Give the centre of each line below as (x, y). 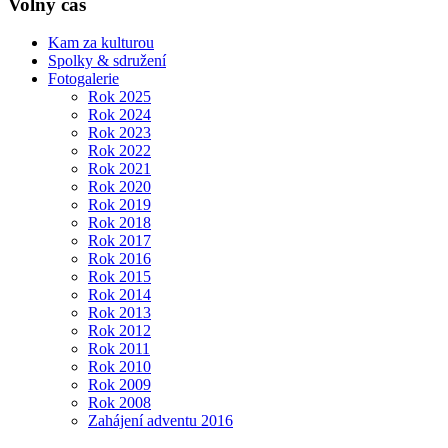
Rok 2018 (119, 223)
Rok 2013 (119, 313)
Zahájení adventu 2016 (160, 421)
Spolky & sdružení (107, 61)
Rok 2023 (119, 133)
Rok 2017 (119, 241)
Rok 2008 (119, 403)
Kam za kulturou (101, 43)
